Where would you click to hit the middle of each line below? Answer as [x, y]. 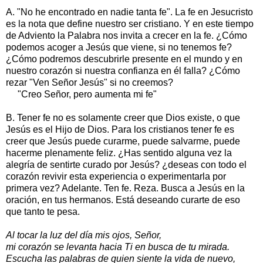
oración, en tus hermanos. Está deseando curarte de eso [123, 200]
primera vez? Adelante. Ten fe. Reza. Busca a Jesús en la [125, 188]
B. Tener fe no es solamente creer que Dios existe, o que [123, 117]
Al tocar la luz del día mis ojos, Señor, [84, 235]
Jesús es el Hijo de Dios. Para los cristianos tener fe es [120, 129]
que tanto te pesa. [43, 211]
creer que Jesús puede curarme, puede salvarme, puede [123, 141]
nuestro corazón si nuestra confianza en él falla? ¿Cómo [123, 70]
